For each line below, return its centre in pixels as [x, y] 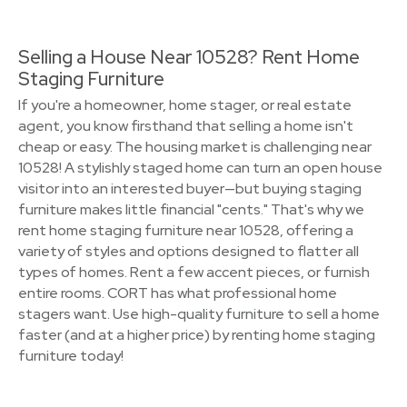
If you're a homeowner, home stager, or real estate [185, 105]
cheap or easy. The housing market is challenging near [195, 147]
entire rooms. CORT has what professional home [178, 293]
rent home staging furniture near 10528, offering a [186, 230]
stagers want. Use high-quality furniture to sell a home [199, 314]
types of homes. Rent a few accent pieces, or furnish [194, 272]
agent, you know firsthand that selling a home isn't [186, 126]
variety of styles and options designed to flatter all [189, 251]
